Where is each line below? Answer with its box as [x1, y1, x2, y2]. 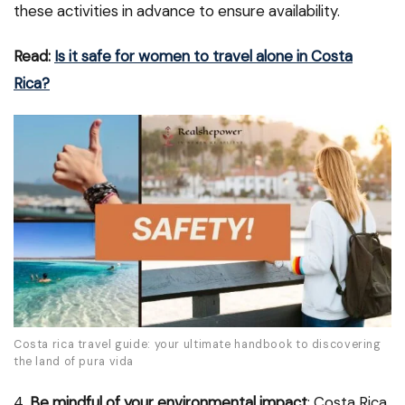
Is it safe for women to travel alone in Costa [54, 45, 353, 66]
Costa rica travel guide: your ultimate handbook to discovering [14, 337, 381, 353]
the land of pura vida [14, 354, 135, 370]
